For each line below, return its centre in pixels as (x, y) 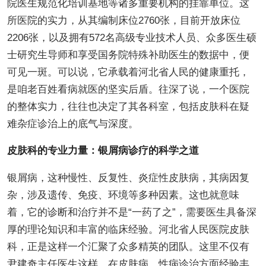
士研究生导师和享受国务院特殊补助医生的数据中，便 (128, 55)
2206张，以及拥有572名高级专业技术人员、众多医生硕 (132, 37)
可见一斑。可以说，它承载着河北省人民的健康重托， (128, 72)
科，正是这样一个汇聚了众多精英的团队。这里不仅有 (128, 246)
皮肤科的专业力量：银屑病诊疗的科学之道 (103, 150)
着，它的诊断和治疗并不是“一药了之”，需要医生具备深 (132, 212)
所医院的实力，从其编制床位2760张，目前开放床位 (123, 20)
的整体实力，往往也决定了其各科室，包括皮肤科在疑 (128, 106)
